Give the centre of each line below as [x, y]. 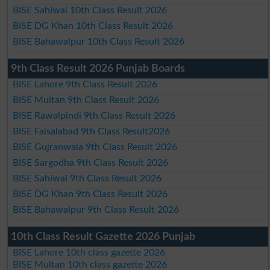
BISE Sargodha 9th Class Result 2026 [91, 162]
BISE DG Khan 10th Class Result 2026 [93, 26]
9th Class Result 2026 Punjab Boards [98, 68]
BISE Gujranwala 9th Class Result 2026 [95, 147]
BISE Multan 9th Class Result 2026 [86, 100]
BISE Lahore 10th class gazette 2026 [89, 252]
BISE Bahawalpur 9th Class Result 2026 [96, 209]
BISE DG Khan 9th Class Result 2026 [90, 194]
